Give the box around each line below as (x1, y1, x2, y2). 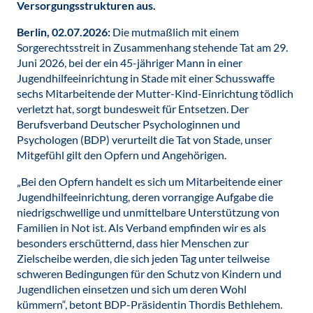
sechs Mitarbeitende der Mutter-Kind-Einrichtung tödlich (17, 87, 293, 100)
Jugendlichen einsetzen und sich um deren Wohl (17, 282, 247, 296)
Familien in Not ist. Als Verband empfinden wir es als (17, 221, 266, 234)
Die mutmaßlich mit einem (112, 25, 239, 38)
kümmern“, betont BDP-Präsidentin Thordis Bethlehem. (17, 298, 286, 311)
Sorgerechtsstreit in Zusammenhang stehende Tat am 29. (17, 41, 288, 54)
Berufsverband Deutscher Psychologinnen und (17, 117, 240, 131)
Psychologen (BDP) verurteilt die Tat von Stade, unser (17, 133, 272, 146)
